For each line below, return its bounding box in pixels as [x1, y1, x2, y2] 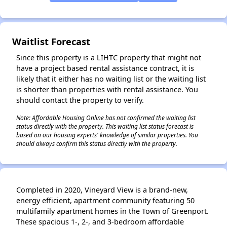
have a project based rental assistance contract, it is [16, 63, 194, 73]
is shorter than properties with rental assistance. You [16, 84, 198, 94]
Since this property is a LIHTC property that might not [16, 52, 201, 62]
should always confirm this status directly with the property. [16, 139, 177, 147]
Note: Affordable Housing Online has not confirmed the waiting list [16, 113, 196, 122]
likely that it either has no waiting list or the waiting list [16, 73, 206, 84]
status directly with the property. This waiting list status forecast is [16, 122, 194, 130]
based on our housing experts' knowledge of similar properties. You [16, 130, 198, 139]
